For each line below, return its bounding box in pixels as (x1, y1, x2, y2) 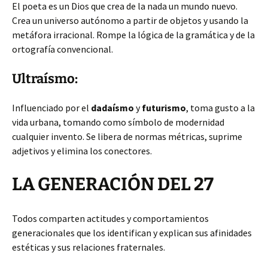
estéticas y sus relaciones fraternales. (12, 241, 165, 253)
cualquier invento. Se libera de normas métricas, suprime (12, 130, 242, 142)
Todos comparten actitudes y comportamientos (12, 212, 209, 224)
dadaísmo (91, 102, 134, 114)
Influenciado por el (12, 102, 91, 114)
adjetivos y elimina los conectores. (12, 145, 152, 157)
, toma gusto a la (186, 102, 255, 114)
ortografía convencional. (12, 43, 113, 55)
